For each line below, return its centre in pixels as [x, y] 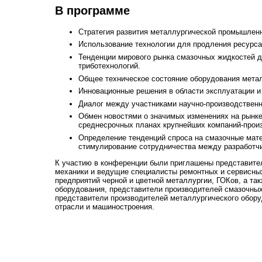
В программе [93, 11]
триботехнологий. [110, 65]
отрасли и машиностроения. [105, 207]
